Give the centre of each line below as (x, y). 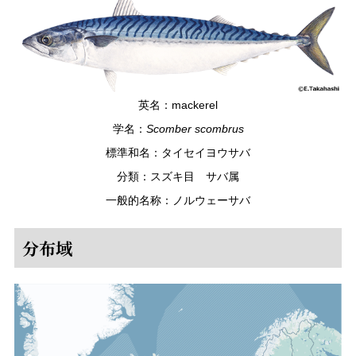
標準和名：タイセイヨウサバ (178, 153)
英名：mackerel (178, 105)
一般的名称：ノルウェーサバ (178, 200)
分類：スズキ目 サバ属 (178, 176)
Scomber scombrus (195, 129)
